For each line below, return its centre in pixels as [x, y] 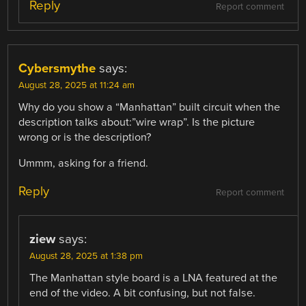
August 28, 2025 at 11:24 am [77, 86]
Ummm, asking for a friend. [84, 164]
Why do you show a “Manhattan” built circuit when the [150, 108]
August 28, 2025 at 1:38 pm [86, 256]
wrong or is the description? [85, 138]
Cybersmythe [57, 69]
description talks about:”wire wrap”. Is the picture [137, 123]
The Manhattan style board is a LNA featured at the [154, 278]
